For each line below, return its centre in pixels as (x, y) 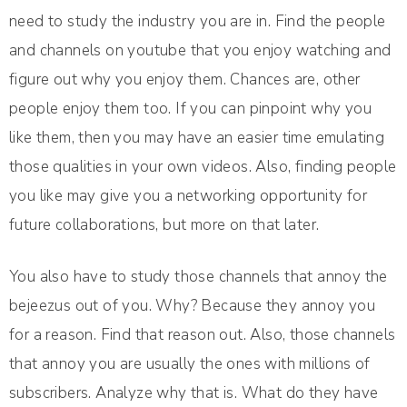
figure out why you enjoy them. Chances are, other (185, 80)
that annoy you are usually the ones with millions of (190, 364)
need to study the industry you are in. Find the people (198, 22)
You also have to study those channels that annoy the (199, 277)
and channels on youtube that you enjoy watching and (200, 51)
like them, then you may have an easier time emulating (197, 138)
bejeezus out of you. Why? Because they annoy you (193, 306)
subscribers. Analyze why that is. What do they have (194, 393)
